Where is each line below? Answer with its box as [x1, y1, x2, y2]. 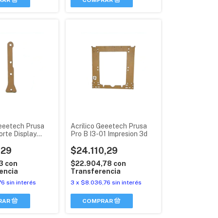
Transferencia [70, 167, 121, 175]
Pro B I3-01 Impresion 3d [70, 129, 147, 138]
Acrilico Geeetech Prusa [70, 122, 147, 130]
